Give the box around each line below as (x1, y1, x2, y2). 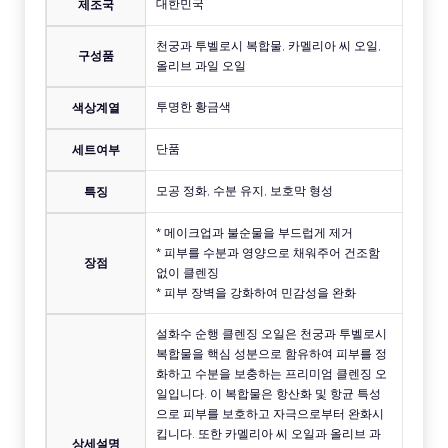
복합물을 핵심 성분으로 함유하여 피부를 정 (156, 345, 387, 361)
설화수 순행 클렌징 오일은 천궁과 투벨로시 (156, 325, 387, 341)
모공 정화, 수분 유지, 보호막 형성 (156, 182, 333, 198)
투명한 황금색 (156, 98, 231, 114)
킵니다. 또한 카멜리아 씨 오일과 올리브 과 (156, 425, 381, 441)
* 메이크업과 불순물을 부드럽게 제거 (156, 224, 353, 240)
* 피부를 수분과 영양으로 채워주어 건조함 (156, 244, 380, 260)
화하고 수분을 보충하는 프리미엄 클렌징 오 (156, 365, 387, 381)
